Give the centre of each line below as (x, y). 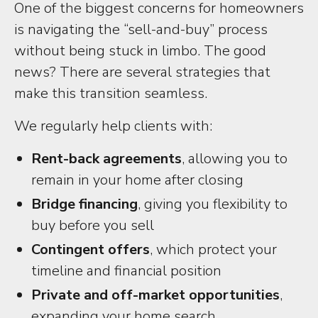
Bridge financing (84, 204)
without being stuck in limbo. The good (140, 51)
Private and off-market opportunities (155, 295)
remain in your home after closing (137, 180)
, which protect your (213, 250)
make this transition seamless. (111, 93)
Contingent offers (91, 250)
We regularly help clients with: (113, 126)
